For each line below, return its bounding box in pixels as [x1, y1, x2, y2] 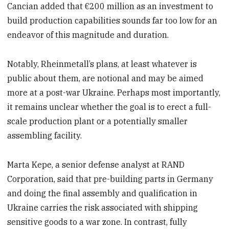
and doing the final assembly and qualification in [7, 188, 198, 198]
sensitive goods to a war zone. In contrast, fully [7, 216, 188, 227]
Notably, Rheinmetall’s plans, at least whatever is [7, 59, 197, 70]
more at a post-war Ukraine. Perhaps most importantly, [7, 87, 221, 98]
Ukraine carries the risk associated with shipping [7, 202, 198, 213]
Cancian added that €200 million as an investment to [7, 1, 214, 12]
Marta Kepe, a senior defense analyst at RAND [7, 159, 185, 170]
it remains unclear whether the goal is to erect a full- [7, 102, 212, 112]
